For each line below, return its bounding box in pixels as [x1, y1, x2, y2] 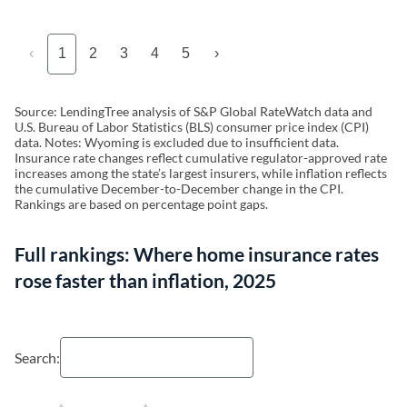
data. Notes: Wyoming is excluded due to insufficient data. [15, 134, 339, 150]
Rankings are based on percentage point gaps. [15, 195, 268, 212]
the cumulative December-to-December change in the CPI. [15, 180, 343, 196]
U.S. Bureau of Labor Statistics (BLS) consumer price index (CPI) [15, 118, 369, 134]
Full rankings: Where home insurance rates [15, 242, 379, 265]
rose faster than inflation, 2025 [15, 268, 276, 292]
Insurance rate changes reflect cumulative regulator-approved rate [15, 149, 387, 165]
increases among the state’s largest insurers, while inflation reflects [15, 164, 387, 181]
